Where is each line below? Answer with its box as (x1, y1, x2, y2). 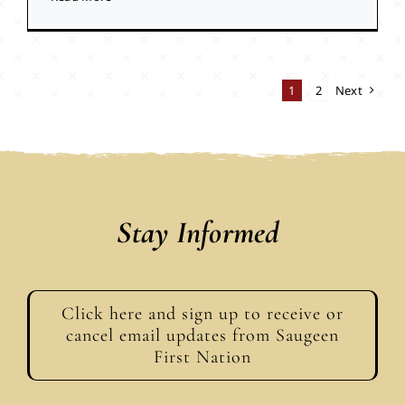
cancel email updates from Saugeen (66, 325, 339, 347)
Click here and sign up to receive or (61, 303, 344, 325)
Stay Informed (117, 214, 279, 252)
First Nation (154, 346, 251, 369)
